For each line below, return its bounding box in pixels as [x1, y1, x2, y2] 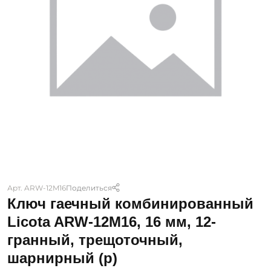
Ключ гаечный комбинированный [7, 195, 253, 212]
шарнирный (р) [7, 250, 117, 266]
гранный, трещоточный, [7, 232, 183, 248]
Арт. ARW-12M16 [7, 183, 66, 192]
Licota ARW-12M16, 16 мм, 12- [7, 214, 216, 230]
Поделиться [66, 183, 112, 192]
